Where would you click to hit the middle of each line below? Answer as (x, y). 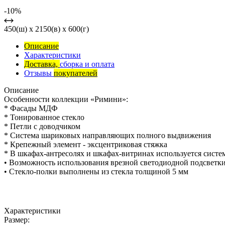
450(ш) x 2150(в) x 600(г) (46, 29)
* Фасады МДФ (31, 108)
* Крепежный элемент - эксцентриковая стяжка (86, 145)
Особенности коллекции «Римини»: (66, 99)
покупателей (76, 73)
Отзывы (39, 73)
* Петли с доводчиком (42, 127)
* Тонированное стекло (44, 118)
